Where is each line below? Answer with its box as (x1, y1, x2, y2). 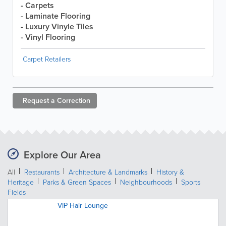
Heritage (8, 177, 34, 187)
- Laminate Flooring (21, 10, 90, 22)
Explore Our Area (24, 147, 101, 162)
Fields (8, 187, 26, 197)
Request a (23, 95, 55, 105)
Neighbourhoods (120, 177, 172, 187)
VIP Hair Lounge (58, 200, 108, 210)
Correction (57, 95, 90, 105)
